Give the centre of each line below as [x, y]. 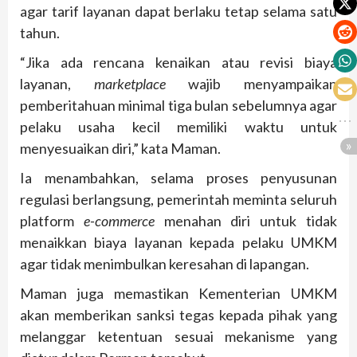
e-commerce [119, 220]
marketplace [129, 83]
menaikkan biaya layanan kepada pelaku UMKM [178, 242]
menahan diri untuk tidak [246, 220]
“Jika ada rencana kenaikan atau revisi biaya [178, 62]
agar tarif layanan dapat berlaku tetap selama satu [178, 11]
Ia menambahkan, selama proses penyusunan [178, 177]
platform [52, 220]
